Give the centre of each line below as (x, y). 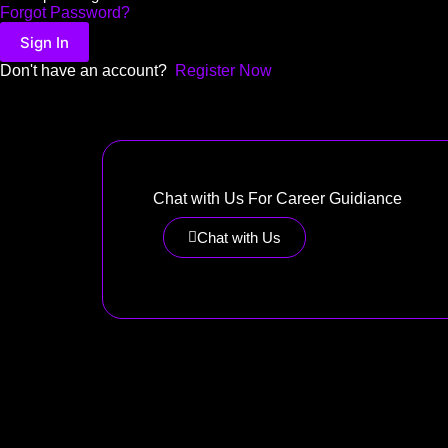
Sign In (44, 42)
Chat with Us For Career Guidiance (277, 198)
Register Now (223, 70)
